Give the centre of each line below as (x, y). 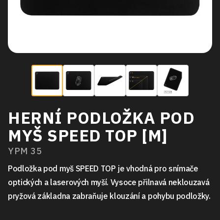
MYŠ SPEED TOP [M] (88, 136)
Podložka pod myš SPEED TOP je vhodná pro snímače (103, 169)
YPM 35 (25, 151)
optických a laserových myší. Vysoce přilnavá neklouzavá (109, 182)
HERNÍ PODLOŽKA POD (101, 118)
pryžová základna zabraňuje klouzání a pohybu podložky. (109, 196)
